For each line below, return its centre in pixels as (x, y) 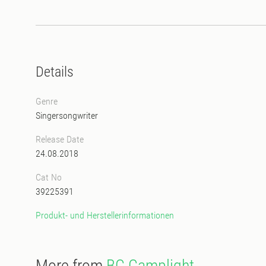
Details (55, 72)
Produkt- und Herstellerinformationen (105, 215)
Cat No (49, 177)
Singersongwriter (67, 115)
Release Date (60, 139)
